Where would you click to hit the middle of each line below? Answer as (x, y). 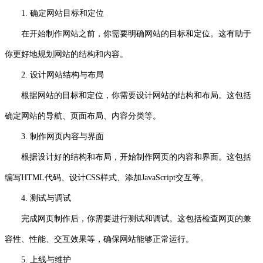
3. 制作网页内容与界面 (54, 136)
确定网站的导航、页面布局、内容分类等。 (83, 116)
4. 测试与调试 (38, 198)
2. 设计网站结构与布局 (54, 75)
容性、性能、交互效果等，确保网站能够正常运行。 (99, 239)
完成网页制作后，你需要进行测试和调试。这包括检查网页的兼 (128, 218)
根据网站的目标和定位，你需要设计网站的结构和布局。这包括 (128, 95)
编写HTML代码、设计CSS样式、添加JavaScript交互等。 (107, 177)
